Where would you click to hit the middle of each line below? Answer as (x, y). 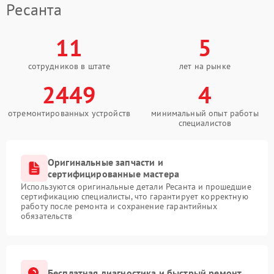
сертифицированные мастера (114, 173)
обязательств (46, 216)
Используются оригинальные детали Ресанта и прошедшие (136, 186)
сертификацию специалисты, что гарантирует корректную (135, 196)
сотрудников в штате (69, 66)
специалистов (205, 123)
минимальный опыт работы (205, 113)
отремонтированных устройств (69, 113)
